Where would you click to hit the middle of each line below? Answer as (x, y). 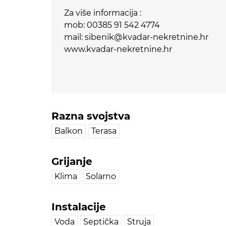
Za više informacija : (103, 13)
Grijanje (72, 162)
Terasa (104, 131)
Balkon (69, 131)
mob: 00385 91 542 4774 (112, 25)
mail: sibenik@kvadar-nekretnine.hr (136, 37)
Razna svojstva (91, 116)
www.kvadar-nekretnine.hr (118, 49)
